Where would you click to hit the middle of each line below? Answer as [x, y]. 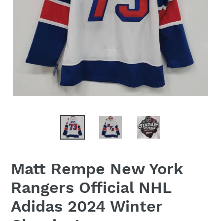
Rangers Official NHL [91, 188]
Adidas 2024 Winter [87, 206]
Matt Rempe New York [97, 169]
